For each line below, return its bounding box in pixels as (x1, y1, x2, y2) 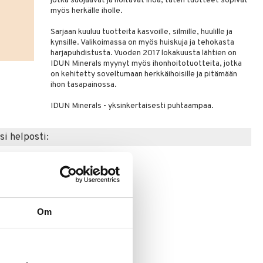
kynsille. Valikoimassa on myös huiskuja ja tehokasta (50, 38, 235, 48)
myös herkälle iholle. (50, 6, 123, 16)
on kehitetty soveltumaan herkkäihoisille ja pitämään (50, 69, 238, 79)
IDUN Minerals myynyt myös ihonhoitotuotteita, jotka (50, 59, 242, 69)
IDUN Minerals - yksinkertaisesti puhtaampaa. (50, 101, 214, 111)
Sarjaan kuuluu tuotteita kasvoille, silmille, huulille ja (50, 27, 233, 37)
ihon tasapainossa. (50, 80, 117, 90)
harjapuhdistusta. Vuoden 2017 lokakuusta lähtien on (50, 48, 237, 58)
